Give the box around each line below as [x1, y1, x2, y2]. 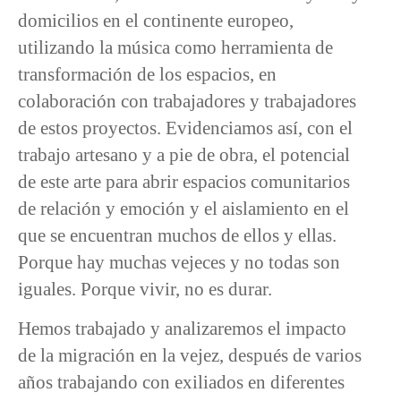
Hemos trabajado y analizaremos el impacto [18, 318, 346, 339]
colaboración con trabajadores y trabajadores [18, 90, 356, 111]
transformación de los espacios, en [18, 63, 277, 84]
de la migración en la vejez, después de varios [18, 345, 362, 366]
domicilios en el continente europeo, [18, 9, 294, 30]
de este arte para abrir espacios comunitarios [18, 170, 350, 192]
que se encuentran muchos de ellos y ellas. [18, 224, 337, 245]
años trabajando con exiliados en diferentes [18, 371, 345, 393]
